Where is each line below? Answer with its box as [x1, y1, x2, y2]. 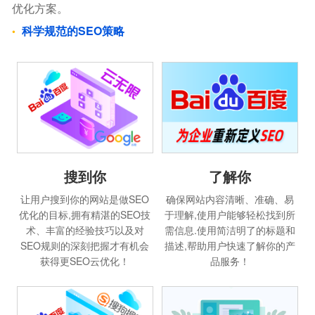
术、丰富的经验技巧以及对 [25, 223, 144, 238]
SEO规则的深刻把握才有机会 [20, 238, 150, 253]
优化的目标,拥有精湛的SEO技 [19, 207, 151, 222]
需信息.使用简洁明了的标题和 [165, 223, 296, 238]
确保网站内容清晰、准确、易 [166, 192, 295, 207]
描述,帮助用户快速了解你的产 [165, 238, 296, 253]
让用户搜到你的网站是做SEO [20, 192, 150, 207]
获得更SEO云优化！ [40, 254, 130, 269]
